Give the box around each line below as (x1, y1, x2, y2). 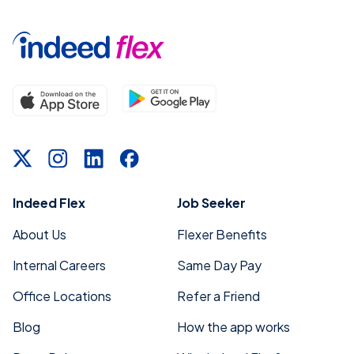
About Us (13, 225, 66, 243)
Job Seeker (177, 194, 246, 211)
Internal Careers (13, 256, 106, 273)
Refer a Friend (177, 287, 260, 304)
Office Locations (13, 287, 111, 304)
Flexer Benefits (177, 225, 267, 243)
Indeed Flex (13, 194, 85, 211)
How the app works (177, 318, 290, 335)
